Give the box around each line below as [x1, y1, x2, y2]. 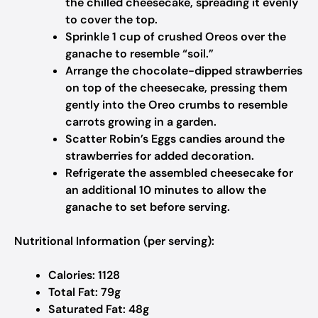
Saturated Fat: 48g [48, 302, 149, 317]
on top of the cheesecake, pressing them [65, 80, 287, 95]
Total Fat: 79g [48, 285, 121, 300]
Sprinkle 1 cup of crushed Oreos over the [65, 29, 286, 44]
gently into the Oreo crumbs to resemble [65, 97, 287, 112]
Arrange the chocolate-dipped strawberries [65, 63, 302, 78]
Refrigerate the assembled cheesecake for [65, 165, 293, 180]
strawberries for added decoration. [65, 148, 254, 163]
